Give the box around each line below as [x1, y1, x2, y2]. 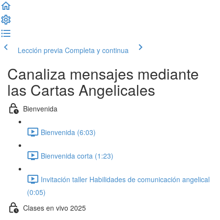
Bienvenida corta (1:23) [41, 150, 113, 161]
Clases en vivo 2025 [23, 202, 86, 213]
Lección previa [18, 45, 63, 55]
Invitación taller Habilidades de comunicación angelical [41, 174, 210, 184]
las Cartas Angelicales [7, 79, 155, 100]
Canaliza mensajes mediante [7, 63, 199, 84]
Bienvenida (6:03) [41, 127, 96, 137]
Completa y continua [65, 45, 129, 55]
